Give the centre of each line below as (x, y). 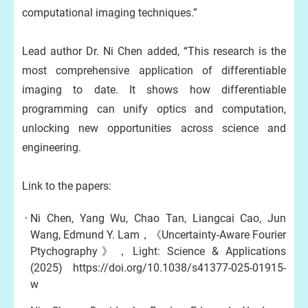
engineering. (52, 147)
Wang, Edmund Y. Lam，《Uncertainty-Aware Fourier (158, 235)
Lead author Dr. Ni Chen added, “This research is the (154, 51)
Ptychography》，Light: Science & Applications (158, 251)
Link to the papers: (67, 186)
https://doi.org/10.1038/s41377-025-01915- (179, 268)
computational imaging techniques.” (110, 13)
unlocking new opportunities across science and (154, 128)
